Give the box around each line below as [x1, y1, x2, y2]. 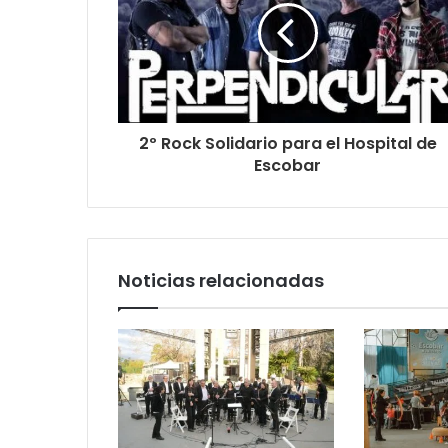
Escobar [254, 153, 321, 177]
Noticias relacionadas [118, 267, 324, 293]
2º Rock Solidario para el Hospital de [138, 131, 437, 155]
